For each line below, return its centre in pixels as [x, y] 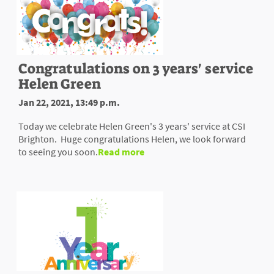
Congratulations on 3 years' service [136, 69]
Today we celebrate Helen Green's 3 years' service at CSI [132, 126]
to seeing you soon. [58, 152]
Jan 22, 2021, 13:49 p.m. [69, 102]
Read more [121, 152]
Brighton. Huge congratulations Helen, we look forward [132, 139]
